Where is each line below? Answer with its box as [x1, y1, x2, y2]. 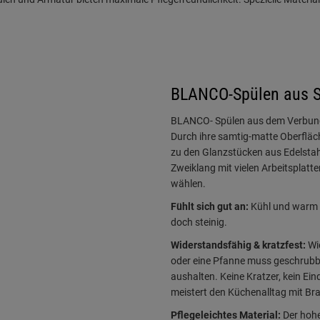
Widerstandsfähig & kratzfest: [171, 239, 306, 251]
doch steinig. [171, 216, 227, 228]
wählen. [171, 178, 206, 189]
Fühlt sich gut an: [171, 201, 249, 212]
